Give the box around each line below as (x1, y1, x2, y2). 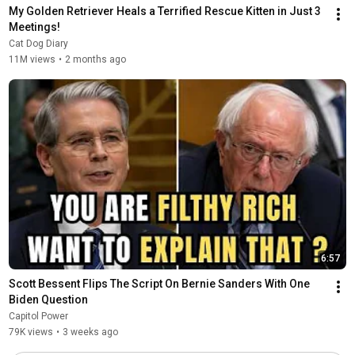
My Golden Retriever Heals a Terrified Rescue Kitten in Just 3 (8, 4, 321, 17)
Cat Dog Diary (8, 37, 68, 49)
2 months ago (64, 53, 126, 65)
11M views (8, 53, 55, 65)
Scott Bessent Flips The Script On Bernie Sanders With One (8, 277, 310, 290)
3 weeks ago (62, 326, 118, 338)
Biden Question (8, 292, 88, 306)
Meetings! (8, 20, 60, 33)
